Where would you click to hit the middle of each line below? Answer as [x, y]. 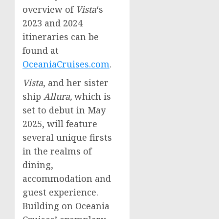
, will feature [70, 124]
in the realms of [57, 151]
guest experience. [60, 192]
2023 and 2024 [53, 23]
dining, [38, 165]
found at [41, 50]
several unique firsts [67, 137]
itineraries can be [61, 37]
